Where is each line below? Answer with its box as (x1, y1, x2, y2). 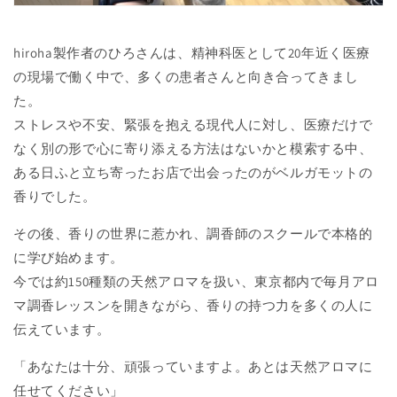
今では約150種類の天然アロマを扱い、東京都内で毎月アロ (13, 272, 379, 290)
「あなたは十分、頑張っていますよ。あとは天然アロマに (13, 357, 373, 375)
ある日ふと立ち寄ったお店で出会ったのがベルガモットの (13, 163, 373, 181)
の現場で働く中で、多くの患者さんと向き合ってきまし (13, 67, 359, 85)
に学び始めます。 (13, 248, 124, 266)
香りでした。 (13, 187, 97, 205)
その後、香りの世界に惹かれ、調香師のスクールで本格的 (13, 224, 373, 242)
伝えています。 (13, 320, 111, 338)
